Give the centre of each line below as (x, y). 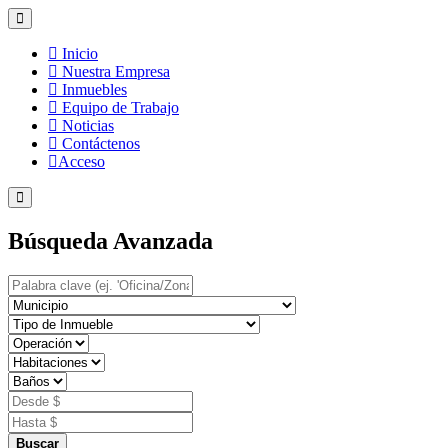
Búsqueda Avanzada (110, 240)
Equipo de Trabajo (118, 107)
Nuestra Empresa (114, 71)
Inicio (78, 53)
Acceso (81, 161)
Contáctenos (99, 143)
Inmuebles (92, 89)
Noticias (86, 125)
